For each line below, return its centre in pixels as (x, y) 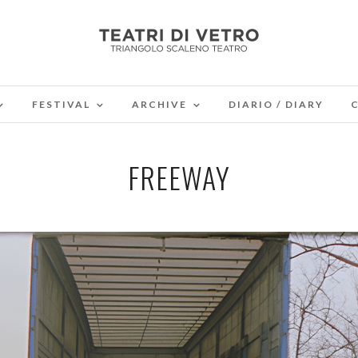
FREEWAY (179, 177)
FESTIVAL (61, 104)
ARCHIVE (159, 104)
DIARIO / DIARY (276, 104)
